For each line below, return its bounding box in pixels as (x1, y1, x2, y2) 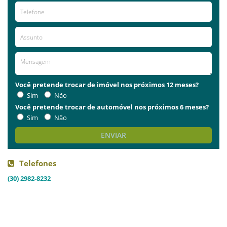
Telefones (19, 158, 56, 168)
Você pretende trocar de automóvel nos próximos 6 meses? (15, 102, 209, 111)
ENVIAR (101, 130, 126, 140)
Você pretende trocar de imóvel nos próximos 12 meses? (15, 80, 199, 89)
